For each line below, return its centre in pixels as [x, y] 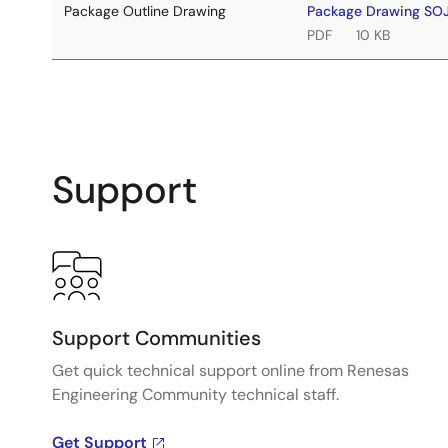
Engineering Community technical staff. [195, 394]
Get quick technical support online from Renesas [230, 370]
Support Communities [156, 338]
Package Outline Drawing [145, 11]
